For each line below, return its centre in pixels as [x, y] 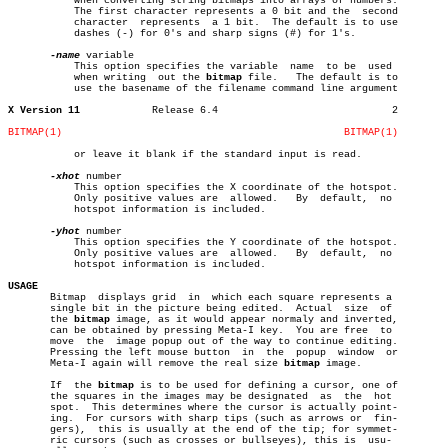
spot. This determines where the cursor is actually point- [203, 407]
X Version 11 [44, 110]
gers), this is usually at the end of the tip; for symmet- [203, 429]
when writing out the [179, 77]
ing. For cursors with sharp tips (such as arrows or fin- [203, 418]
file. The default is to [260, 77]
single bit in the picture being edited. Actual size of [146, 308]
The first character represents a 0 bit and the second [32, 11]
